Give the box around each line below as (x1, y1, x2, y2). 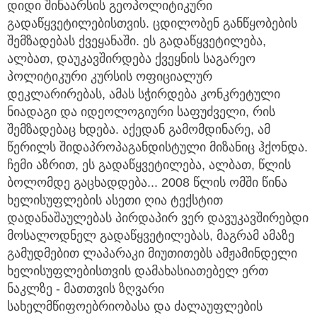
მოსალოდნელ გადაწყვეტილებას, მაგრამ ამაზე (7, 229, 294, 243)
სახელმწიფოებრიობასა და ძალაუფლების (7, 299, 263, 314)
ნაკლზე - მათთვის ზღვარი (7, 282, 164, 296)
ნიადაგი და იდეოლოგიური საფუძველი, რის (7, 105, 275, 120)
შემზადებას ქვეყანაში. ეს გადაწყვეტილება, (7, 34, 266, 49)
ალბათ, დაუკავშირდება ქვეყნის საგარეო (7, 52, 255, 67)
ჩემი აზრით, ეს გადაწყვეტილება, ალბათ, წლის (7, 158, 291, 173)
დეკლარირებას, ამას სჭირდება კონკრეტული (7, 87, 280, 102)
